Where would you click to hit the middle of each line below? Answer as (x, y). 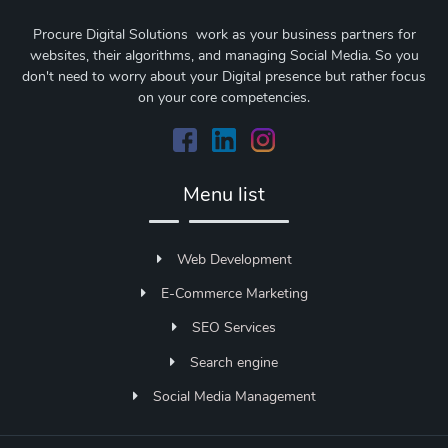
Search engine (234, 362)
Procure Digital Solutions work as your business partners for (224, 34)
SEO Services (234, 328)
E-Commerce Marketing (234, 293)
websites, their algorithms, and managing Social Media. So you (224, 55)
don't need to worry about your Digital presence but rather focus (224, 76)
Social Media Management (234, 397)
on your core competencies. (224, 97)
